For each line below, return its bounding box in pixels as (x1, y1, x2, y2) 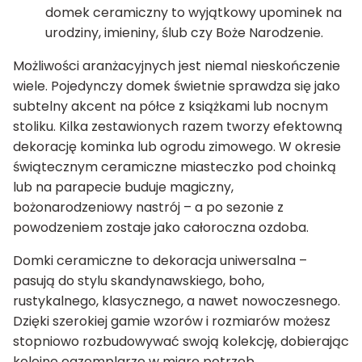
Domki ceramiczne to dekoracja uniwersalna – (13, 250, 307, 270)
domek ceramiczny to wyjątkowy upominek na (45, 2, 342, 22)
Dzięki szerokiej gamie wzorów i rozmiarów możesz (13, 311, 330, 330)
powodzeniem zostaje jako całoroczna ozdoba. (13, 217, 309, 237)
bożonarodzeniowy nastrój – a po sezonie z (13, 197, 284, 217)
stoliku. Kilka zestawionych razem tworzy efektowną (13, 116, 343, 136)
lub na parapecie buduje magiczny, (13, 177, 234, 196)
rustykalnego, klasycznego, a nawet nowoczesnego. (13, 291, 340, 310)
